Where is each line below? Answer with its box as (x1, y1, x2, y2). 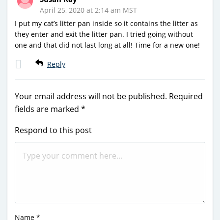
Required (169, 90, 203, 102)
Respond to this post (15, 124, 92, 136)
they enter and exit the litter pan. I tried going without (15, 29, 193, 39)
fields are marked (15, 103, 81, 114)
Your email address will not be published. (15, 90, 167, 102)
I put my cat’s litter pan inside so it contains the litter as (15, 18, 198, 28)
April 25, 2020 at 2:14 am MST (40, 5, 137, 15)
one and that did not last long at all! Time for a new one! (15, 40, 200, 50)
